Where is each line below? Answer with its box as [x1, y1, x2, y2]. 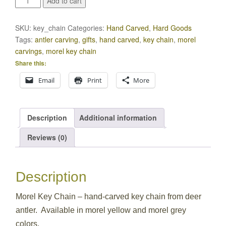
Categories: [68, 23, 106, 33]
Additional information [79, 112, 157, 123]
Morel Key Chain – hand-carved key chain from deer [16, 192, 201, 201]
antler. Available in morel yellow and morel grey [16, 205, 186, 214]
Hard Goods [153, 23, 192, 33]
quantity [15, 28, 43, 38]
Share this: [15, 59, 46, 68]
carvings [15, 46, 42, 56]
